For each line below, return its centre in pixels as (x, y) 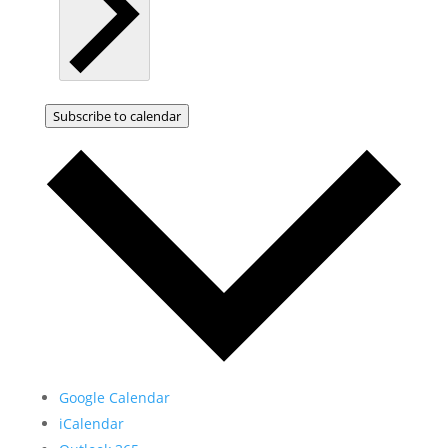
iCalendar (91, 424)
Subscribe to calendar (116, 116)
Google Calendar (114, 398)
